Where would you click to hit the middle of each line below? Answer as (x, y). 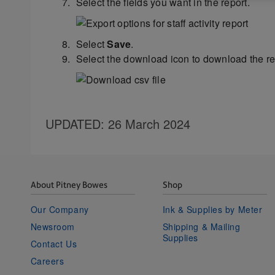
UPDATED (73, 123)
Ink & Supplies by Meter (212, 209)
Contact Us (54, 243)
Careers (47, 261)
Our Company (60, 209)
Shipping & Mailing (201, 226)
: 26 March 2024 (145, 123)
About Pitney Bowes (69, 184)
